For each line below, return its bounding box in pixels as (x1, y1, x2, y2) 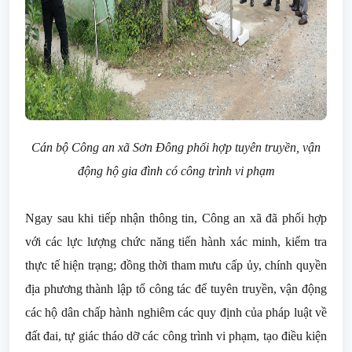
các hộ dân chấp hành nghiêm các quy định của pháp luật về (25, 306, 327, 319)
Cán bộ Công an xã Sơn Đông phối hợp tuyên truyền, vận (31, 141, 321, 154)
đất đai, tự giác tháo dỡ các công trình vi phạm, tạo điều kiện (25, 329, 327, 343)
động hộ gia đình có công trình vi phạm (77, 164, 275, 178)
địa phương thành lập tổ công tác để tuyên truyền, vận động (25, 282, 327, 295)
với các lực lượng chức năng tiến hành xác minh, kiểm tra (25, 235, 327, 248)
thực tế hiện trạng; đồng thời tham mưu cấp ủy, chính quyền (25, 258, 327, 272)
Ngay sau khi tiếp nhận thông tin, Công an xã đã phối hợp (25, 211, 327, 225)
